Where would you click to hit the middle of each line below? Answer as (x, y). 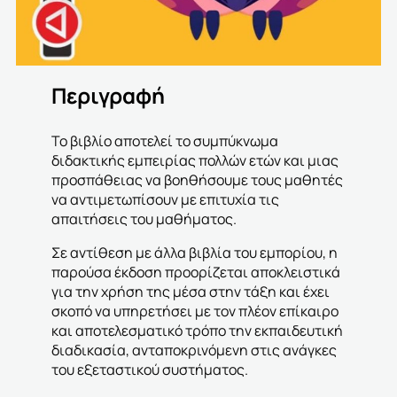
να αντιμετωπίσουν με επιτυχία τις (165, 200)
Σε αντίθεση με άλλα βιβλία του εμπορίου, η (195, 253)
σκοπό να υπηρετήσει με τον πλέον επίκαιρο (195, 311)
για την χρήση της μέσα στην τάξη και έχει (191, 292)
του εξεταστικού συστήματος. (150, 370)
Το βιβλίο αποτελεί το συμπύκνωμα (165, 141)
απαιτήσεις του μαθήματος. (144, 219)
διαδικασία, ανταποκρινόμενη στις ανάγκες (194, 350)
